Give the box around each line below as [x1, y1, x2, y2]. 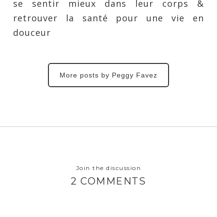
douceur [13, 27, 51, 39]
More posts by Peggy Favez [59, 71, 157, 79]
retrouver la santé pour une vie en [13, 12, 204, 24]
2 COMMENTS [71, 175, 146, 187]
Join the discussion [76, 164, 141, 172]
